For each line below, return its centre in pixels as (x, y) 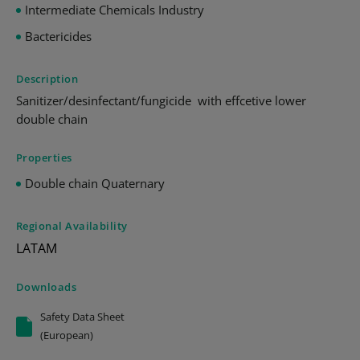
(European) (67, 335)
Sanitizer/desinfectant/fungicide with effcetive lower (161, 100)
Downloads (47, 287)
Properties (44, 157)
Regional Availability (72, 226)
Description (47, 79)
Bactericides (58, 36)
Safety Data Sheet (83, 317)
